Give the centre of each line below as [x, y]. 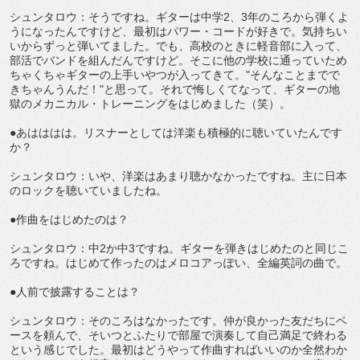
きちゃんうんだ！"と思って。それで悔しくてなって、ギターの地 [175, 90]
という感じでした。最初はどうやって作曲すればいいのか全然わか [178, 350]
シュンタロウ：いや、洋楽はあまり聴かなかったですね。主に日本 [178, 176]
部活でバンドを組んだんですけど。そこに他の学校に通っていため [178, 61]
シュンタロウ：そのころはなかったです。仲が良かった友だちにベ [178, 321]
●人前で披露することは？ [75, 292]
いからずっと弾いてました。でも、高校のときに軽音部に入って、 [178, 46]
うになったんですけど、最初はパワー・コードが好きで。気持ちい [178, 32]
